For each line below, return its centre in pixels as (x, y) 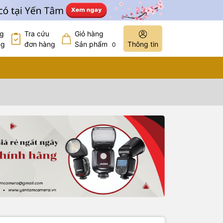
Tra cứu (37, 33)
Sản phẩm (92, 44)
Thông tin (143, 44)
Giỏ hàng (89, 33)
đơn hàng (40, 44)
